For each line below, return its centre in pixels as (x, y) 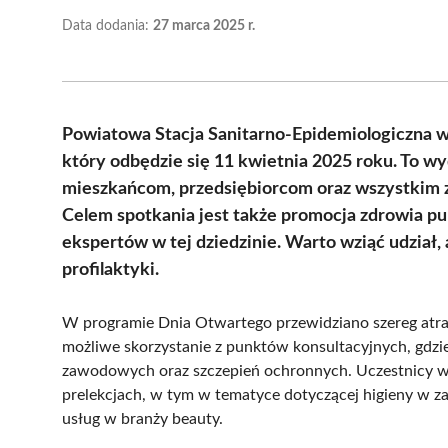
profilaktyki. (110, 269)
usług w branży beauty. (142, 418)
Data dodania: (107, 25)
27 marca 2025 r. (204, 25)
